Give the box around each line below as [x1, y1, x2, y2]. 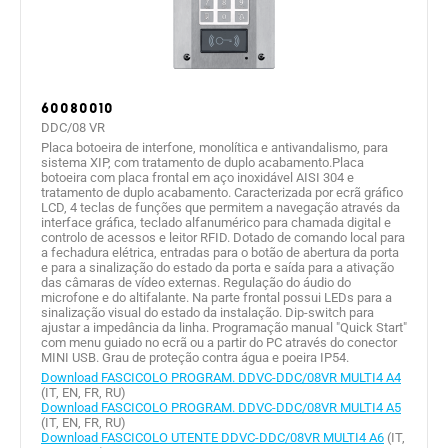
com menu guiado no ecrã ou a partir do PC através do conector [41, 335, 397, 351]
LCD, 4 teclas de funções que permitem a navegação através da [41, 200, 400, 216]
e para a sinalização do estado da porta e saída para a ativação [41, 260, 394, 276]
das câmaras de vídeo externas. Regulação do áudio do [41, 275, 351, 291]
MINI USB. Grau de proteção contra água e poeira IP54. [41, 350, 349, 366]
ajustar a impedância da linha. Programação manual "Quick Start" [41, 320, 407, 336]
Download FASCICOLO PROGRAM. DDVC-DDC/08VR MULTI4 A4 [41, 370, 401, 386]
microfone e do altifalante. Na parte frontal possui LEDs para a [41, 290, 392, 306]
